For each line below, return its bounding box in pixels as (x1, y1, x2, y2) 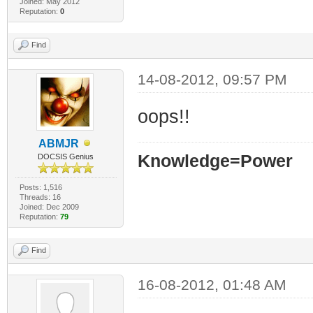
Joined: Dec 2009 (19, 202, 79, 211)
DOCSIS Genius (38, 152, 94, 161)
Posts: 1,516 (19, 182, 62, 191)
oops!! (137, 105, 190, 127)
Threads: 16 (19, 192, 61, 201)
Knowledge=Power (137, 151, 293, 170)
